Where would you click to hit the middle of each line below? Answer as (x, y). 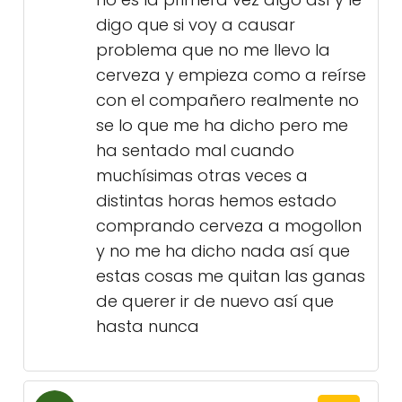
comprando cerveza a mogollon (229, 226)
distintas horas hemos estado (216, 201)
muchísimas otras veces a (202, 176)
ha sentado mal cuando (195, 151)
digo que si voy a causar (196, 25)
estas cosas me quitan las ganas (231, 276)
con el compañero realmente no (227, 100)
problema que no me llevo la (213, 50)
